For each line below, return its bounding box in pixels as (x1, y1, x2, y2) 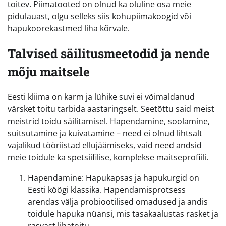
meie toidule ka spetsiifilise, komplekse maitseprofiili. (8, 151, 208, 163)
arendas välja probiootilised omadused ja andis (28, 196, 208, 207)
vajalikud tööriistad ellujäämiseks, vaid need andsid (8, 139, 202, 151)
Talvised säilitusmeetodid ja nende (8, 45, 210, 62)
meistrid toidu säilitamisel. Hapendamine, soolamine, (8, 115, 210, 127)
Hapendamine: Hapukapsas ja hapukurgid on (28, 172, 199, 183)
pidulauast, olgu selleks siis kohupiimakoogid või (8, 10, 191, 22)
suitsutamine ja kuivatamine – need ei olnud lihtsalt (8, 127, 202, 139)
